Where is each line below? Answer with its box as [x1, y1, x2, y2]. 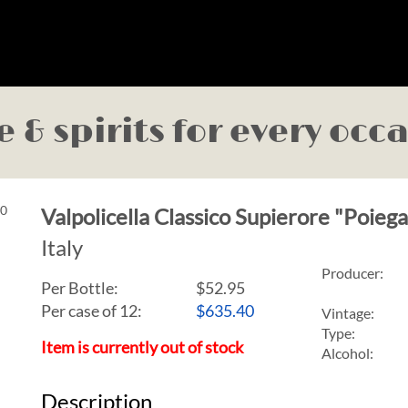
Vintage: [321, 304, 374, 321]
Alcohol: [321, 344, 373, 362]
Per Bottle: [40, 278, 118, 298]
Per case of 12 [40, 301, 138, 321]
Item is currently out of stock [40, 337, 243, 357]
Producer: [321, 264, 383, 281]
